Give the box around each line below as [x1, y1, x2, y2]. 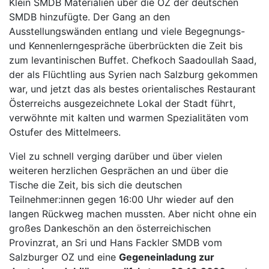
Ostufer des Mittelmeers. [9, 125, 121, 138]
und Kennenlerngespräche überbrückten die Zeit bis [9, 39, 243, 52]
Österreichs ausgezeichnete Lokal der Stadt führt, [9, 97, 235, 109]
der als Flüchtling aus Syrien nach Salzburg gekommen [9, 68, 258, 80]
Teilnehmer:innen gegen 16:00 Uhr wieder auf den [9, 193, 234, 205]
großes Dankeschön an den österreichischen [9, 222, 211, 234]
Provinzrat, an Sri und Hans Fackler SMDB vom [9, 236, 222, 249]
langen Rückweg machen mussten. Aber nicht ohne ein [9, 207, 256, 220]
